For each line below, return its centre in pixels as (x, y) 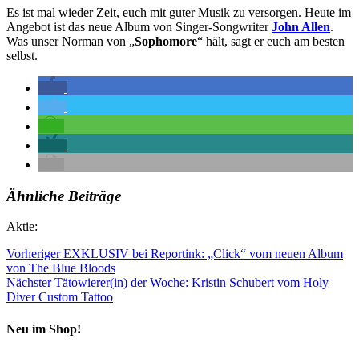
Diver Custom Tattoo (60, 297)
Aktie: (22, 227)
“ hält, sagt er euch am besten (271, 41)
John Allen (301, 26)
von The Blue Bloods (61, 268)
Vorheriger (33, 254)
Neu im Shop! (44, 329)
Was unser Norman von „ (71, 41)
